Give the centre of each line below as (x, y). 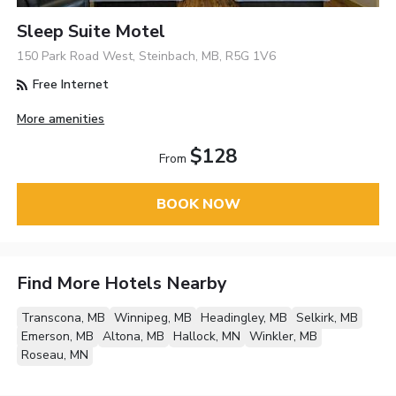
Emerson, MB (58, 337)
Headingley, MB (244, 318)
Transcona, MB (64, 318)
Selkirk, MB (327, 318)
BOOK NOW (198, 204)
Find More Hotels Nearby (122, 284)
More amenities (61, 118)
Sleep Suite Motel (91, 32)
